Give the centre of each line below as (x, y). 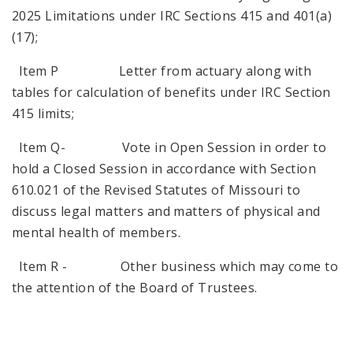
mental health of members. (96, 232)
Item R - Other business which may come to (175, 266)
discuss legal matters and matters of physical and (166, 211)
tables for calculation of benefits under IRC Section (171, 92)
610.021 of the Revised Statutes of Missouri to (156, 190)
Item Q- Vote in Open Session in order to (169, 147)
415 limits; (43, 113)
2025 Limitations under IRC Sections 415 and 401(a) (172, 15)
